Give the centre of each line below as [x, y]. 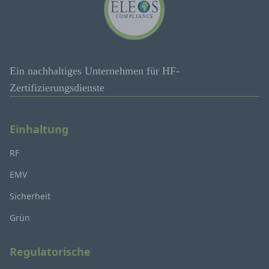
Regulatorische [50, 252]
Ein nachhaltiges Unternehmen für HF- [95, 71]
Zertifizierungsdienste [57, 88]
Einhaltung [39, 129]
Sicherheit [30, 196]
